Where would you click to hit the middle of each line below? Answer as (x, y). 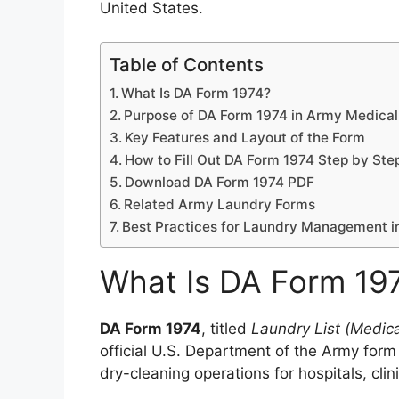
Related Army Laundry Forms (220, 204)
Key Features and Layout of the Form (245, 138)
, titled (226, 329)
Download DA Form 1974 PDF (220, 182)
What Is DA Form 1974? (196, 93)
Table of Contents (187, 65)
